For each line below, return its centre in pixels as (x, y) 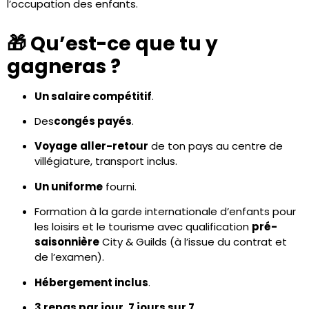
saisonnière (67, 242)
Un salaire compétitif (93, 96)
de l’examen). (69, 257)
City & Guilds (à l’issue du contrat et (193, 242)
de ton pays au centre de (216, 146)
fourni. (120, 186)
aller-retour (114, 146)
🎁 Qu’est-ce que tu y (112, 43)
